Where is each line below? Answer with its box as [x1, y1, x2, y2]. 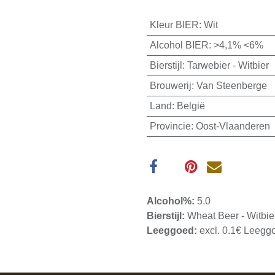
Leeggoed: [147, 225, 199, 236]
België [176, 101, 205, 112]
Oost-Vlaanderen [195, 121, 270, 132]
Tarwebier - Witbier [187, 60, 269, 71]
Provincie [149, 121, 191, 132]
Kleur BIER [149, 20, 199, 31]
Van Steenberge [196, 80, 267, 91]
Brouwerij [149, 80, 192, 91]
